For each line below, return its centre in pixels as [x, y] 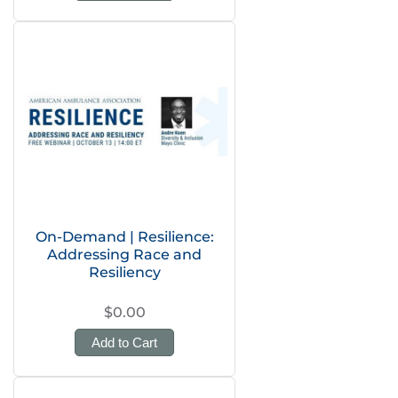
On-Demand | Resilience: [124, 237]
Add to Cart [124, 342]
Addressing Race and [124, 255]
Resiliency [124, 272]
